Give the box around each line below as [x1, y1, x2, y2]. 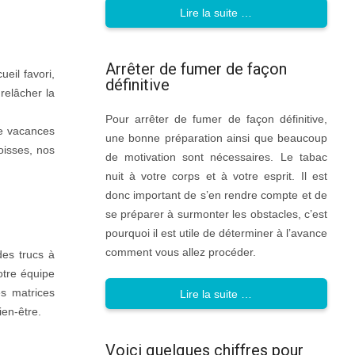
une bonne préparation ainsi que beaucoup [105, 132, 327, 145]
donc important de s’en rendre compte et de [105, 189, 327, 202]
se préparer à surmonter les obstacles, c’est [105, 208, 327, 221]
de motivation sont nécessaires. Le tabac [105, 151, 327, 164]
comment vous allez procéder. [105, 246, 256, 259]
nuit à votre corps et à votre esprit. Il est [105, 170, 327, 183]
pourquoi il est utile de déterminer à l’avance [105, 227, 327, 240]
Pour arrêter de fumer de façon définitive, [105, 113, 327, 126]
